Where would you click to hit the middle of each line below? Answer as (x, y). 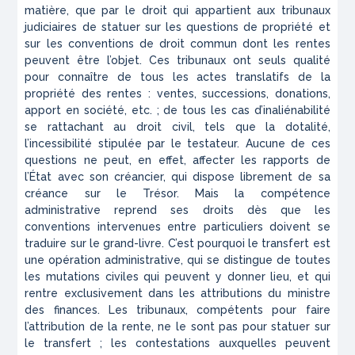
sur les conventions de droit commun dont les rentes (177, 44)
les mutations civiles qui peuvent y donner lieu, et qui (177, 277)
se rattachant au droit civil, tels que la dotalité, (177, 127)
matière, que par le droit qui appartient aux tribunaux (177, 11)
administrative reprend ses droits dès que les (177, 210)
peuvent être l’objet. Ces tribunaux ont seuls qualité (177, 61)
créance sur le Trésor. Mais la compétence (177, 194)
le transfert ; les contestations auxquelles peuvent (177, 344)
